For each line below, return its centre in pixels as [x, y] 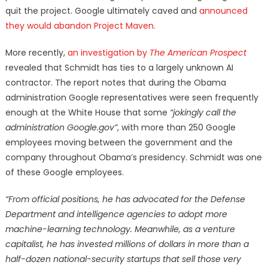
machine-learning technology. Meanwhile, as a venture [120, 229]
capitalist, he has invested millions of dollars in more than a [127, 244]
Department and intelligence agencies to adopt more [116, 214]
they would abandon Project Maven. [80, 26]
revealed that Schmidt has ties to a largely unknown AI [119, 68]
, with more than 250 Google [176, 128]
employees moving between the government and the [119, 143]
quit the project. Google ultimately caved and [102, 11]
